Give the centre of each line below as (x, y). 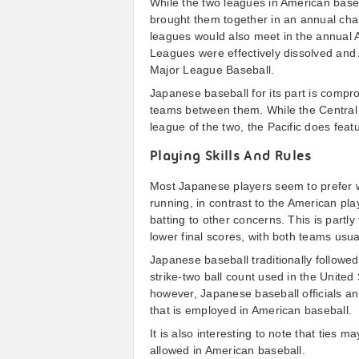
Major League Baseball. (212, 70)
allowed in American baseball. (228, 350)
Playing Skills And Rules (231, 157)
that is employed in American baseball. (251, 310)
